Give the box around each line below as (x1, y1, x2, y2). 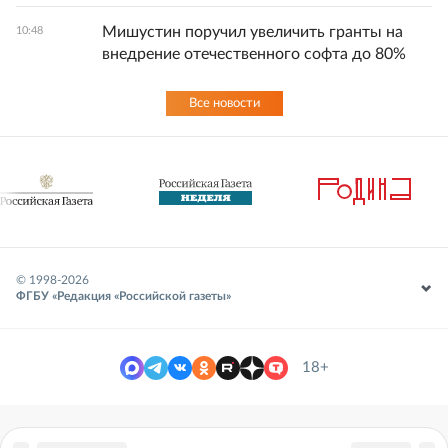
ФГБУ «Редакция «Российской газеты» (16, 289, 231, 302)
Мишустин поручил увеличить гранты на (102, 23, 403, 40)
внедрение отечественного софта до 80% (102, 45, 406, 62)
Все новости (188, 96, 260, 110)
